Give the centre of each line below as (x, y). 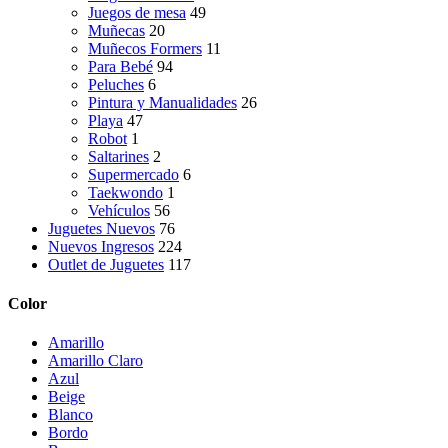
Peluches (116, 84)
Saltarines (118, 156)
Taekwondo (125, 192)
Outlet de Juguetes (106, 264)
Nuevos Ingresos (101, 246)
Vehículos (119, 210)
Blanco (70, 415)
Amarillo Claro (95, 361)
